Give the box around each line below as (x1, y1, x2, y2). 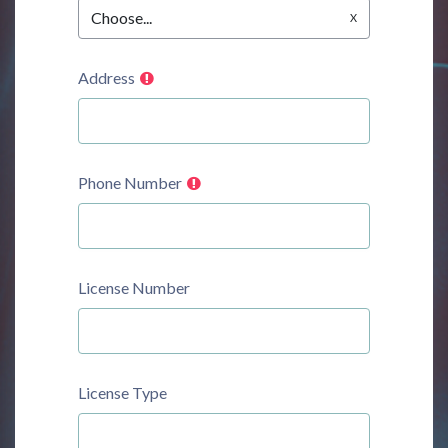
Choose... (91, 8, 152, 28)
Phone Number (78, 173, 182, 193)
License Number (78, 278, 190, 298)
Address (78, 68, 135, 88)
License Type (78, 383, 167, 403)
